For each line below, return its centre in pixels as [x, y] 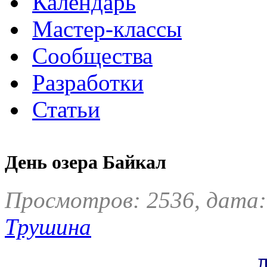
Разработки [88, 83]
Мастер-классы [107, 29]
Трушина [48, 227]
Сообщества [92, 56]
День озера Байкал [86, 162]
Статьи [66, 109]
